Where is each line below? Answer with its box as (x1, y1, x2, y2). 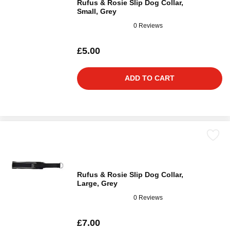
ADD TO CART (125, 74, 175, 82)
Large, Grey (77, 179, 118, 187)
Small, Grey (77, 7, 117, 15)
